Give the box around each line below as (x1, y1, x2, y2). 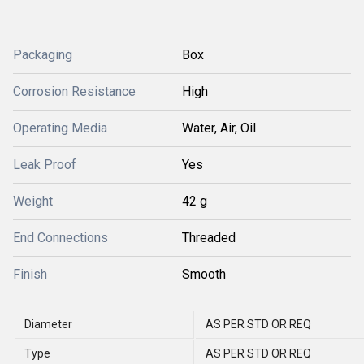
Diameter (24, 317, 72, 331)
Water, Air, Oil (182, 119, 256, 136)
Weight (13, 193, 53, 209)
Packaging (13, 46, 72, 63)
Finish (13, 266, 47, 282)
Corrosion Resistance (13, 83, 136, 99)
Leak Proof (13, 156, 76, 172)
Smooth (182, 266, 226, 282)
